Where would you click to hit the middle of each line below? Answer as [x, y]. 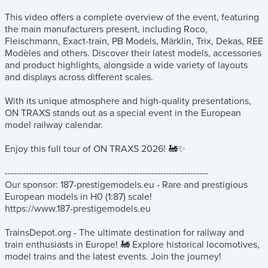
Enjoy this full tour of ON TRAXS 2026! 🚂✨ [95, 149]
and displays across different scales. [79, 77]
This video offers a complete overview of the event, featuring [132, 17]
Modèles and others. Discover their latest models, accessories [133, 53]
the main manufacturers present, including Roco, [106, 29]
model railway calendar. [54, 125]
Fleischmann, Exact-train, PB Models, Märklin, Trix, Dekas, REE [134, 41]
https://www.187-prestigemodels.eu [78, 208]
